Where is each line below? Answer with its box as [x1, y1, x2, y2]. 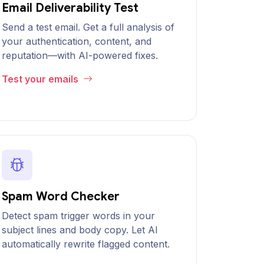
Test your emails [2, 73, 81, 85]
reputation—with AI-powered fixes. [2, 49, 158, 61]
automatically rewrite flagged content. [2, 238, 170, 250]
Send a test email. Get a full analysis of [2, 21, 174, 33]
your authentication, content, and [2, 35, 151, 47]
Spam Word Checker [2, 189, 120, 204]
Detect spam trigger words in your [2, 210, 155, 222]
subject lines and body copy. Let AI [2, 224, 158, 236]
